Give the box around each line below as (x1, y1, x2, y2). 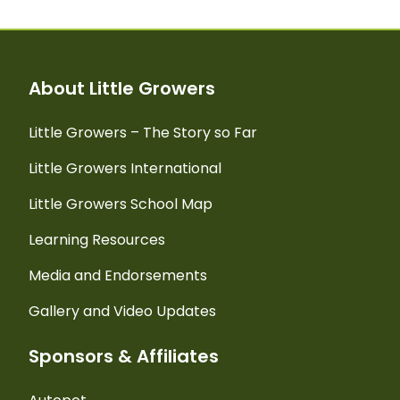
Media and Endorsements (29, 264, 208, 286)
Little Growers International (29, 157, 222, 179)
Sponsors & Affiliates (29, 343, 220, 369)
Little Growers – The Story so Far (29, 121, 258, 143)
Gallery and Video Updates (29, 300, 217, 321)
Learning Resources (29, 229, 166, 250)
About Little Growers (29, 75, 216, 101)
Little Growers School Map (29, 193, 213, 214)
